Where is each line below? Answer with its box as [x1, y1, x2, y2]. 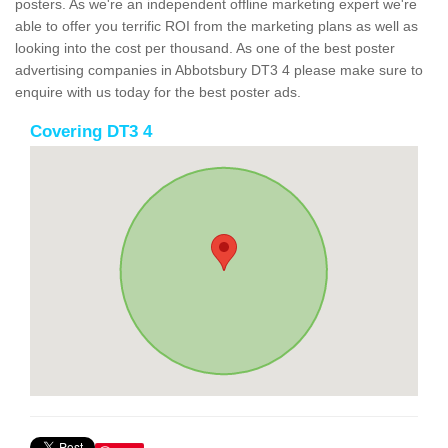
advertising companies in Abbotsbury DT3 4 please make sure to [15, 62, 423, 79]
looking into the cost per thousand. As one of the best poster [15, 40, 395, 57]
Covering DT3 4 [30, 122, 152, 142]
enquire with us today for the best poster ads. [15, 84, 301, 101]
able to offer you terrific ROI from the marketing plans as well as [15, 18, 418, 35]
